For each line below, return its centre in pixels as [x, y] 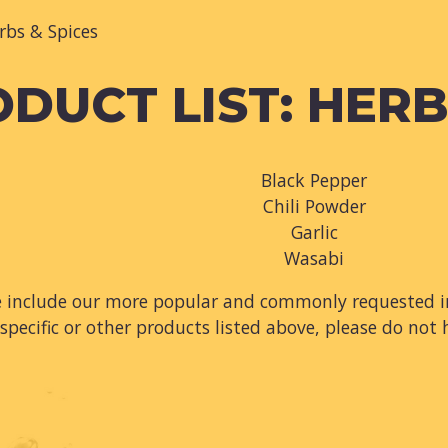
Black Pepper [314, 179]
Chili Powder [314, 205]
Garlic [314, 231]
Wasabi [314, 257]
